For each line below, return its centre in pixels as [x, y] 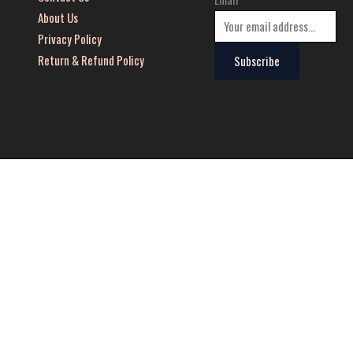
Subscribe [256, 61]
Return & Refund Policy [91, 59]
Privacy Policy [69, 38]
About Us [58, 17]
